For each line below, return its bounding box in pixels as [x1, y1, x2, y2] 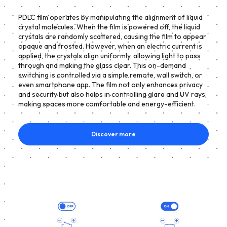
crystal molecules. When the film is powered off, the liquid [18, 22, 200, 31]
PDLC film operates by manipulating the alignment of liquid [18, 12, 203, 22]
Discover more [91, 130, 136, 138]
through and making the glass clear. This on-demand [18, 60, 186, 70]
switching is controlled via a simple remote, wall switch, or [18, 70, 202, 80]
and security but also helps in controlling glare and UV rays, [18, 89, 207, 99]
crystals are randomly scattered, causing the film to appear [18, 31, 206, 41]
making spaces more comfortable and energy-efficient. [18, 99, 196, 108]
